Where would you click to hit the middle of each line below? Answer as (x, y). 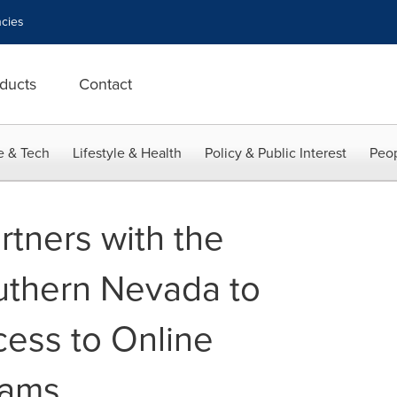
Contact (105, 84)
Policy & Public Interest (276, 153)
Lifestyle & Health (127, 153)
